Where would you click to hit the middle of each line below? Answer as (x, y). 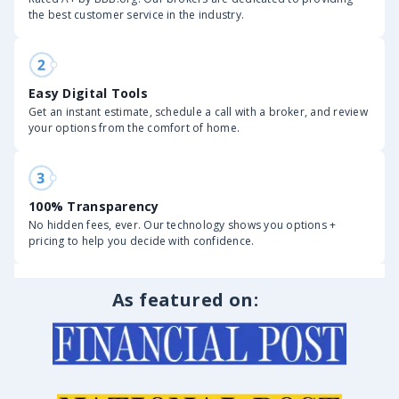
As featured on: (185, 300)
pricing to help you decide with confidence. (142, 241)
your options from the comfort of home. (134, 128)
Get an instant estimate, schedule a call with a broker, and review (198, 112)
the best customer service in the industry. (137, 15)
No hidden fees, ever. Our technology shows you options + (183, 225)
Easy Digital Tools (89, 93)
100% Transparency (94, 206)
